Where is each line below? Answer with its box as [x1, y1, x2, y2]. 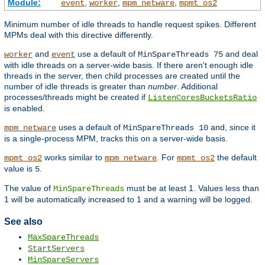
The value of [4, 183, 53, 193]
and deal [223, 49, 258, 59]
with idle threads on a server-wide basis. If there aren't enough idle [4, 60, 253, 70]
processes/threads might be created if [4, 92, 148, 102]
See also [4, 216, 43, 227]
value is [4, 163, 35, 173]
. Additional [177, 81, 218, 91]
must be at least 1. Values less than [124, 183, 259, 193]
